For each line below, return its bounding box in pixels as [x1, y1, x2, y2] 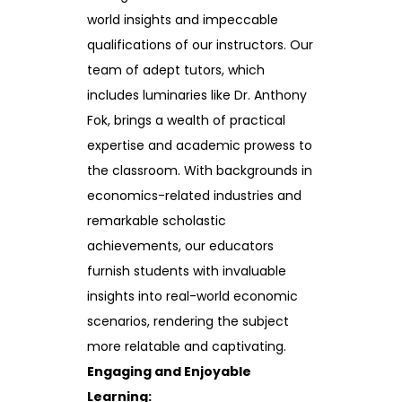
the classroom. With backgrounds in [87, 161, 312, 179]
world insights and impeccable [87, 10, 278, 29]
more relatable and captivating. [87, 336, 286, 355]
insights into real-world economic [87, 286, 298, 305]
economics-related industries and [87, 186, 301, 205]
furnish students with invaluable [87, 261, 286, 280]
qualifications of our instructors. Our [87, 35, 313, 54]
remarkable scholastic [87, 211, 226, 230]
